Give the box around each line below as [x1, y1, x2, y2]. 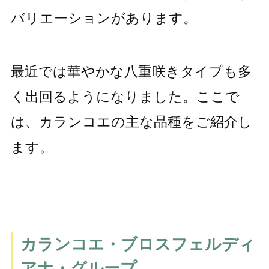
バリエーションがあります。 [10, 10, 197, 26]
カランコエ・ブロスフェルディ [20, 235, 255, 253]
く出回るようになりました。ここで [10, 89, 240, 105]
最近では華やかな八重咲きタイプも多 [10, 64, 252, 80]
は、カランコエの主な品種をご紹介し [10, 114, 252, 130]
